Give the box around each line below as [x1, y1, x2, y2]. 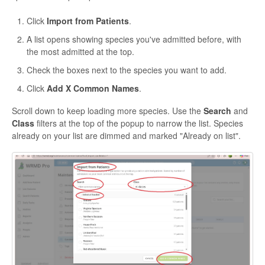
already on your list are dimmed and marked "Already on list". [12, 130, 241, 142]
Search [203, 105, 231, 117]
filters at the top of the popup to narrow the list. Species [34, 117, 243, 130]
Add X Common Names [47, 82, 139, 95]
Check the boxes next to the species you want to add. [27, 64, 227, 76]
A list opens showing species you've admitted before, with [27, 33, 241, 46]
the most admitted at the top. [27, 46, 134, 58]
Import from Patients [47, 15, 129, 27]
